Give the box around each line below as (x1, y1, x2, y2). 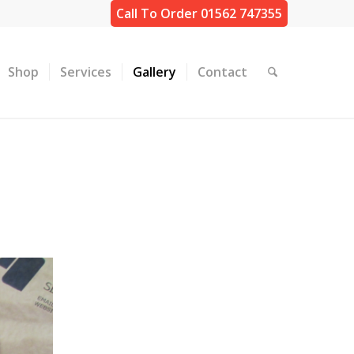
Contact (197, 63, 247, 81)
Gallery (132, 63, 176, 81)
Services (59, 63, 111, 81)
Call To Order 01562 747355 (116, 5, 283, 22)
